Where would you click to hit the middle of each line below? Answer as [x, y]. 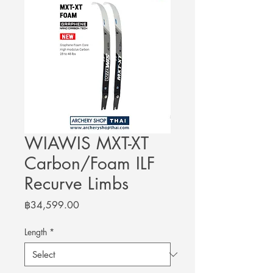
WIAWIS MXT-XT [87, 144]
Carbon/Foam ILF [90, 164]
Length [36, 232]
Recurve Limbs [76, 184]
